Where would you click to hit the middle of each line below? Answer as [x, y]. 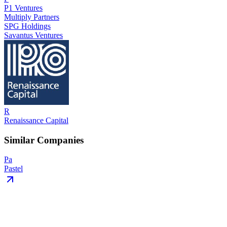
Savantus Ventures [33, 35]
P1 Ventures [23, 8]
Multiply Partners [32, 17]
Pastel [13, 169]
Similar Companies [44, 140]
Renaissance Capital [36, 120]
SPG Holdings [27, 26]
